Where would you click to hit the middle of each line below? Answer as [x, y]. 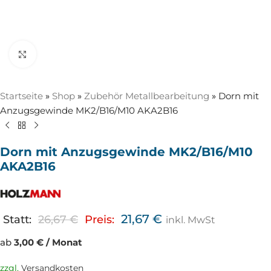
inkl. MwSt [191, 220]
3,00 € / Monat [48, 243]
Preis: [100, 220]
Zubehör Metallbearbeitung [147, 96]
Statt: [17, 220]
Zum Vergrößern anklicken [96, 54]
